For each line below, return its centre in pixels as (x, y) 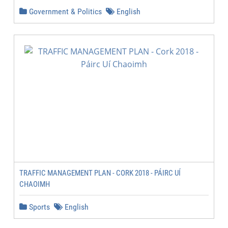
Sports (38, 207)
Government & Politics (64, 11)
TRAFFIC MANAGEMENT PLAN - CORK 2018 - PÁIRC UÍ (100, 173)
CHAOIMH (35, 184)
